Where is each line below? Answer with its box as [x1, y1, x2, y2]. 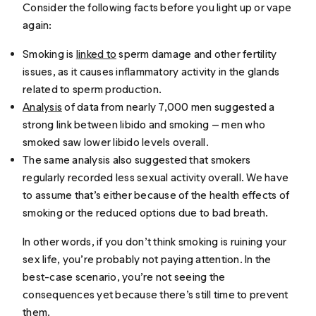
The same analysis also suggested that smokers [23, 153, 251, 167]
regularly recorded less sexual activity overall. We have [23, 171, 289, 185]
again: [23, 18, 52, 32]
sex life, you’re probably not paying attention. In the [23, 253, 272, 267]
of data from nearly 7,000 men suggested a [62, 100, 275, 114]
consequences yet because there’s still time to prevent [23, 288, 288, 302]
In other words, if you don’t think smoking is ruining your [23, 235, 287, 249]
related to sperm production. [23, 83, 162, 97]
